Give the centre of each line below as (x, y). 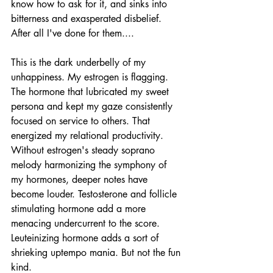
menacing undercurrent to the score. (87, 223)
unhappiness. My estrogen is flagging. (91, 77)
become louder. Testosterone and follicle (95, 194)
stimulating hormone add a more (80, 208)
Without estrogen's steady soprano (84, 150)
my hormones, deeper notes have (81, 179)
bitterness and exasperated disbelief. (88, 18)
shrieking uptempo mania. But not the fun (97, 252)
